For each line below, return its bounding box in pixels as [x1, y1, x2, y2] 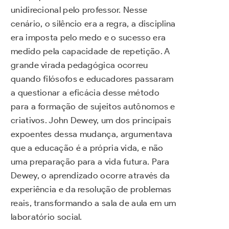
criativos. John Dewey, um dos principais [11, 115, 171, 126]
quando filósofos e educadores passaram [11, 74, 174, 84]
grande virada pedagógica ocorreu [11, 60, 148, 71]
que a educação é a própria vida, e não [11, 143, 164, 153]
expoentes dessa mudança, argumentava [11, 129, 172, 140]
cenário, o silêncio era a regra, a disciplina [11, 18, 176, 29]
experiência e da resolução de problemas [11, 184, 172, 195]
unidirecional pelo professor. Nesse [11, 5, 148, 15]
